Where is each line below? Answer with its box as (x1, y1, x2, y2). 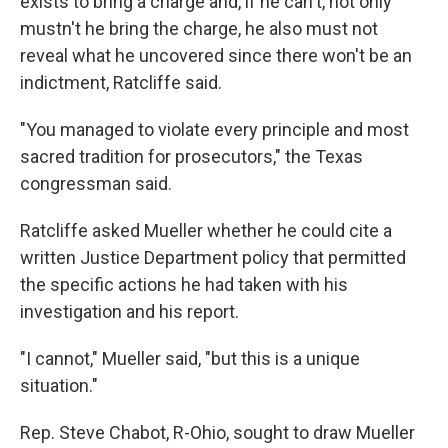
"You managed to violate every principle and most (20, 119, 409, 141)
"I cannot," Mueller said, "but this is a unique (20, 348, 360, 370)
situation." (20, 375, 98, 397)
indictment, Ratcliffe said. (20, 72, 222, 94)
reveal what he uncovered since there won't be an (20, 45, 412, 67)
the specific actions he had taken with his (20, 274, 348, 296)
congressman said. (20, 173, 172, 195)
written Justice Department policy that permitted (20, 247, 406, 269)
